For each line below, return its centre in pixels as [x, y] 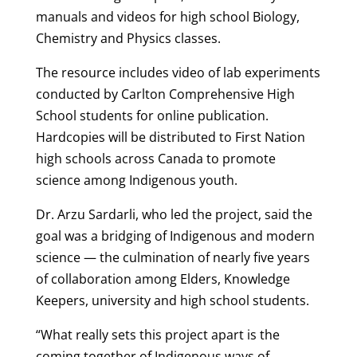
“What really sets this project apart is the [157, 334]
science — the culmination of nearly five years [173, 257]
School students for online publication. [152, 115]
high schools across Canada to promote [155, 158]
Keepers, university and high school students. [172, 300]
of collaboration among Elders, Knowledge [163, 279]
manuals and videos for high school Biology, [167, 16]
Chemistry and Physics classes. [128, 38]
